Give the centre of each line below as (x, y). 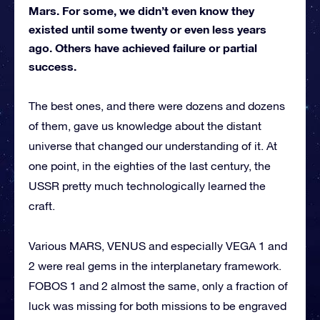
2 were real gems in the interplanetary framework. (155, 265)
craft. (42, 205)
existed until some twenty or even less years (147, 29)
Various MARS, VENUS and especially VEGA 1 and (158, 245)
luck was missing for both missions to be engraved (157, 305)
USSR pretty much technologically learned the (147, 185)
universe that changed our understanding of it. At (153, 145)
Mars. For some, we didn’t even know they (141, 10)
